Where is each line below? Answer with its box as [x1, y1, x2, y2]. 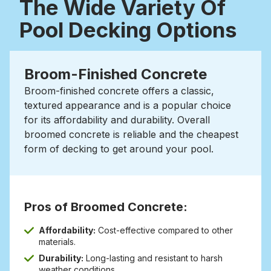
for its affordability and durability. [24, 114, 177, 126]
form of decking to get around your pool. [24, 143, 214, 155]
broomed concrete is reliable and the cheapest [24, 128, 238, 141]
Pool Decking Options [19, 17, 237, 43]
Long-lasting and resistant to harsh [83, 253, 223, 264]
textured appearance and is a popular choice [24, 99, 231, 112]
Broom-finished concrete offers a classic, [24, 85, 214, 97]
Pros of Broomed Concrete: [24, 200, 188, 215]
